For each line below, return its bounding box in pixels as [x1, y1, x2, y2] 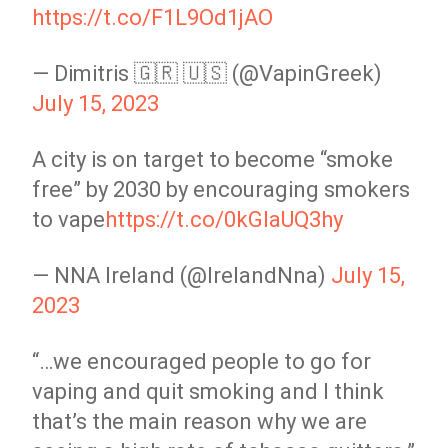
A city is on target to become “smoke [32, 147, 394, 172]
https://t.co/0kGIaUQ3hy [105, 207, 344, 232]
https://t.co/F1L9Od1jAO [32, 5, 274, 30]
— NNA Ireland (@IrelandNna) [32, 263, 332, 288]
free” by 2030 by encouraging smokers [32, 177, 411, 202]
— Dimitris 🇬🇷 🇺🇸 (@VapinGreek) [32, 61, 383, 86]
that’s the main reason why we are [32, 409, 368, 434]
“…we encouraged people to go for [32, 349, 372, 374]
